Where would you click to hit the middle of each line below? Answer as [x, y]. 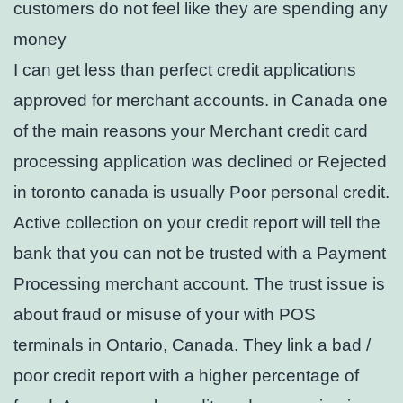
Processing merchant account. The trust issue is [199, 284]
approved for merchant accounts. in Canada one [201, 101]
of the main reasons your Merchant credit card [191, 131]
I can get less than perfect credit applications [185, 70]
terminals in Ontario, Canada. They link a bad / [192, 345]
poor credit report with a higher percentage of [186, 376]
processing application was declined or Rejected [200, 162]
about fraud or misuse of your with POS [165, 315]
